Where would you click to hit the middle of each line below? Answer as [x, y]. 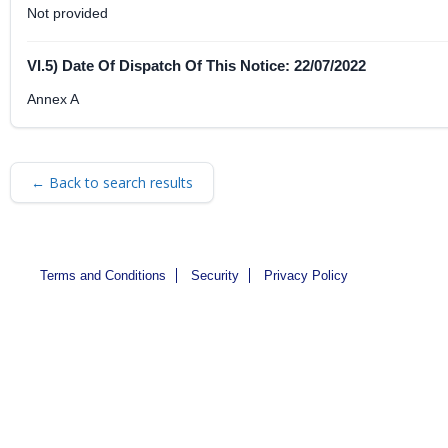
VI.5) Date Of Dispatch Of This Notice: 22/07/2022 [196, 65]
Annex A [53, 99]
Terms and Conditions [103, 275]
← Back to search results [112, 182]
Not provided [67, 13]
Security [215, 275]
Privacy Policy [306, 275]
